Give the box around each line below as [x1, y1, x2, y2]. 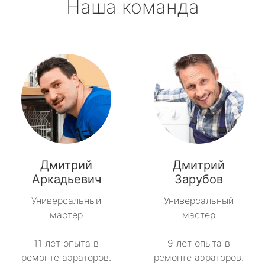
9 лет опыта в [167, 237, 230, 250]
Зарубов [174, 172, 223, 187]
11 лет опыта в [34, 237, 99, 250]
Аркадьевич [31, 172, 101, 187]
